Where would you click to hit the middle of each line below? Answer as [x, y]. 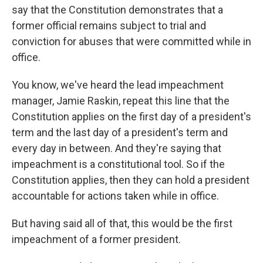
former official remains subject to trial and [109, 25]
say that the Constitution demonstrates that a [117, 9]
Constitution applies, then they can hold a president [131, 180]
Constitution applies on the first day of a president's [131, 116]
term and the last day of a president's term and [120, 132]
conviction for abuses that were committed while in [131, 41]
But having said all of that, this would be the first [122, 223]
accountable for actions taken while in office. [115, 195]
